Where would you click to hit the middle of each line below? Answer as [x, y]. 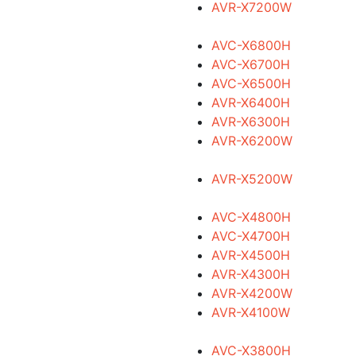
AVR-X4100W [250, 312]
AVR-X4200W [252, 293]
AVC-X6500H [251, 83]
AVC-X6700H [250, 64]
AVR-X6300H [250, 122]
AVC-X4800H [251, 217]
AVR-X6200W [252, 141]
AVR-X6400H [250, 103]
